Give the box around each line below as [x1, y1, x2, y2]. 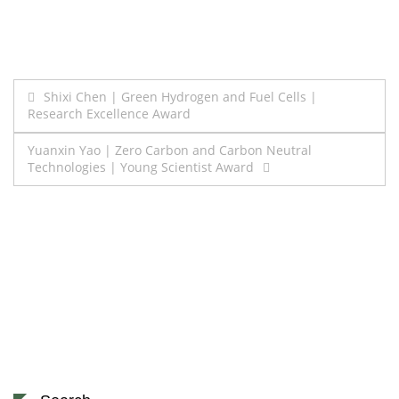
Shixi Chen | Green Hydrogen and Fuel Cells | [44, 88, 317, 106]
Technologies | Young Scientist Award [28, 159, 254, 176]
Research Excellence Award [28, 105, 191, 123]
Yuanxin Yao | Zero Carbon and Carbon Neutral [28, 142, 312, 159]
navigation [12, 117, 143, 150]
